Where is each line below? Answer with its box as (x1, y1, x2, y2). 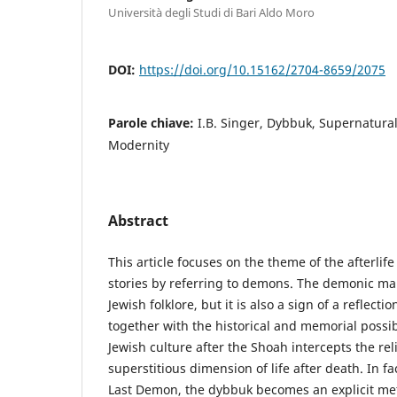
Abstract (108, 210, 168, 230)
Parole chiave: (108, 113, 198, 131)
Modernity (108, 136, 169, 153)
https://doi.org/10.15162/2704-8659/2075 (139, 60, 385, 78)
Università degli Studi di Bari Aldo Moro (108, 4, 315, 20)
